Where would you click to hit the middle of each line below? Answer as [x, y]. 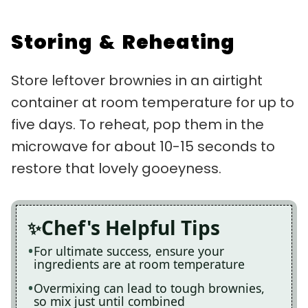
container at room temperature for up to [153, 103]
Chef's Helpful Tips [131, 228]
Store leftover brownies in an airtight [137, 81]
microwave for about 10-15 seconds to [143, 147]
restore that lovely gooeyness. [116, 169]
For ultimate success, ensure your [129, 251]
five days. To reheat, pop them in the [137, 125]
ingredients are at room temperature [139, 264]
